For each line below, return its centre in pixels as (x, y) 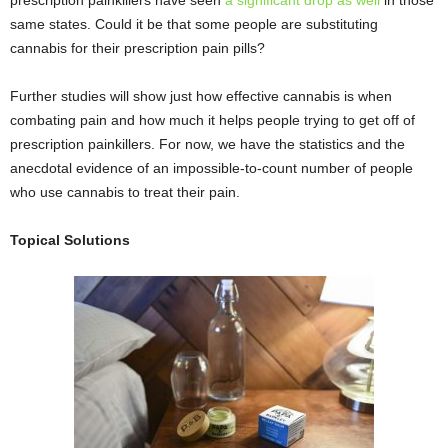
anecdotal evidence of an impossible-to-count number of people (211, 168)
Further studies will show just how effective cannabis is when (201, 96)
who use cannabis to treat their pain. (127, 192)
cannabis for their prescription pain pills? (137, 48)
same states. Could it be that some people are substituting (194, 24)
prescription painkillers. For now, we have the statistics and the (207, 144)
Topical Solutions (70, 240)
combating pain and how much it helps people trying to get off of (212, 120)
